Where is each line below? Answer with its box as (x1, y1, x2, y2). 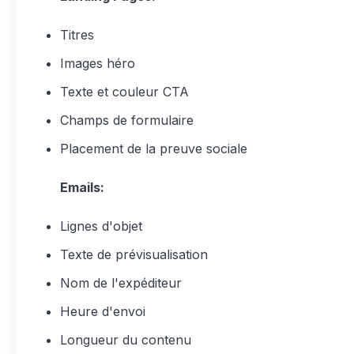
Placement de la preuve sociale (60, 141, 247, 156)
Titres (60, 27, 94, 43)
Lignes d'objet (60, 218, 142, 234)
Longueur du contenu (60, 332, 191, 348)
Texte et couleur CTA (60, 84, 189, 100)
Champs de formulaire (60, 112, 194, 128)
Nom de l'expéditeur (60, 275, 182, 291)
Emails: (60, 179, 104, 195)
